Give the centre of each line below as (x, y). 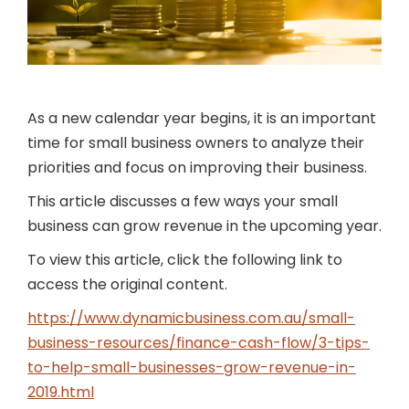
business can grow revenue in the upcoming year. (204, 226)
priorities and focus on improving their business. (197, 168)
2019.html (61, 392)
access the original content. (127, 284)
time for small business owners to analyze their (196, 143)
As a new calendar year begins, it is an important (202, 118)
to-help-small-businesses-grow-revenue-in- (192, 367)
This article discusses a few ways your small (183, 201)
